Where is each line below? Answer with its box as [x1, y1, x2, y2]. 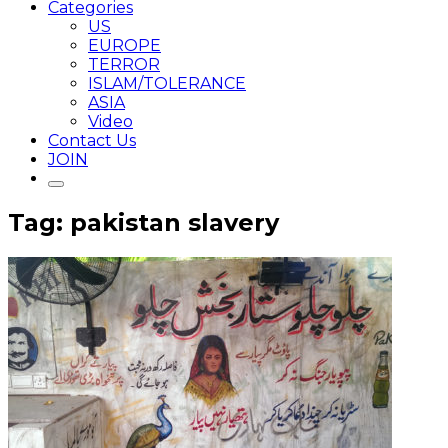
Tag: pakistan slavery [8, 207, 279, 237]
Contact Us [48, 131, 136, 150]
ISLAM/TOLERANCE [88, 74, 246, 93]
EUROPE [88, 36, 161, 55]
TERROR [88, 55, 160, 74]
